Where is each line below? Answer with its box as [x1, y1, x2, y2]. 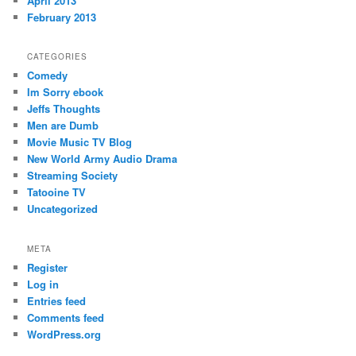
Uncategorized [27, 201, 99, 217]
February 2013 [27, 9, 97, 25]
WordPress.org [27, 326, 102, 342]
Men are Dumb [27, 118, 99, 133]
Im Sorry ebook [27, 84, 104, 100]
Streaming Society [27, 168, 118, 184]
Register [27, 259, 68, 275]
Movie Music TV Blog [27, 134, 133, 150]
